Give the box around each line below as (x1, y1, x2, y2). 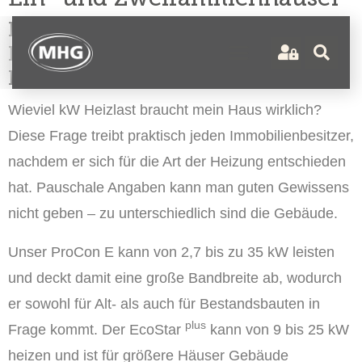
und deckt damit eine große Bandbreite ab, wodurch (8, 270, 342, 286)
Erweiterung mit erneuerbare (8, 41, 301, 66)
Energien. (8, 65, 103, 90)
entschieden (263, 154, 346, 170)
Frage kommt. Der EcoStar (8, 322, 185, 338)
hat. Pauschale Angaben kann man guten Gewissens (8, 179, 349, 196)
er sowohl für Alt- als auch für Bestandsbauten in (8, 296, 320, 312)
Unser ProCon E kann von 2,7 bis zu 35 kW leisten (8, 244, 335, 260)
